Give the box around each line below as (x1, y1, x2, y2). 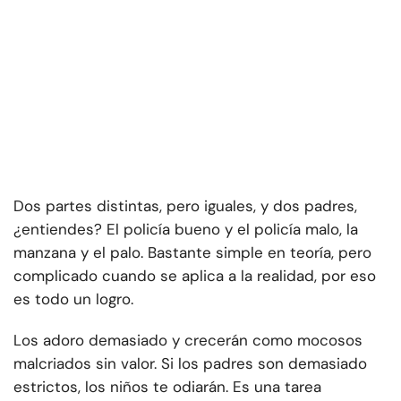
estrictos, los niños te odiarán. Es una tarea (13, 377, 321, 397)
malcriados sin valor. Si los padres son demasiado (13, 354, 367, 374)
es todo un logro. (13, 289, 133, 310)
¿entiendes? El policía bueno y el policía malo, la (13, 219, 358, 240)
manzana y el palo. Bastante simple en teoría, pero (13, 243, 371, 263)
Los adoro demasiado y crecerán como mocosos (13, 330, 363, 351)
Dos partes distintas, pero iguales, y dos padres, (13, 196, 357, 217)
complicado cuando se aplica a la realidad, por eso (13, 266, 376, 286)
